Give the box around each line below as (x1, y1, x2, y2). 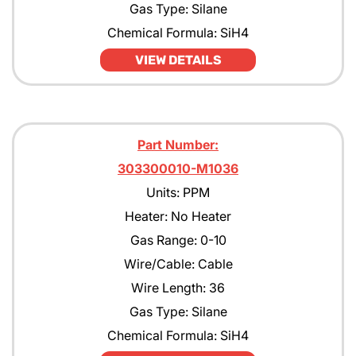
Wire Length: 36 (131, 280, 225, 296)
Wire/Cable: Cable (123, 256, 233, 272)
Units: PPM (146, 184, 210, 200)
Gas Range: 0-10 (130, 232, 226, 248)
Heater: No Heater (125, 208, 231, 224)
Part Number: (137, 137, 219, 153)
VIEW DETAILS (134, 52, 222, 68)
